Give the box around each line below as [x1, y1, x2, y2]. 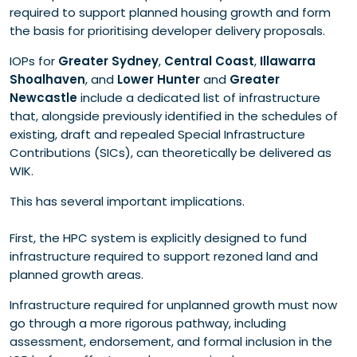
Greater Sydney [58, 53, 159, 70]
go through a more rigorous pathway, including [10, 315, 286, 332]
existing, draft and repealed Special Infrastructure [10, 126, 305, 143]
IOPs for [10, 53, 58, 70]
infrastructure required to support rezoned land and [10, 248, 318, 265]
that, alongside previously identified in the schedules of [10, 108, 338, 125]
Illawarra [257, 53, 316, 70]
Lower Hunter [117, 71, 200, 88]
